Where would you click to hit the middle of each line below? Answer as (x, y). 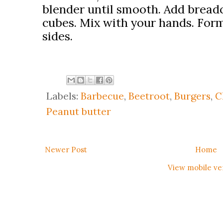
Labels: (63, 96)
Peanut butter (79, 111)
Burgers (192, 96)
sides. (57, 36)
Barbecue (102, 96)
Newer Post (66, 149)
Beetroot (149, 96)
